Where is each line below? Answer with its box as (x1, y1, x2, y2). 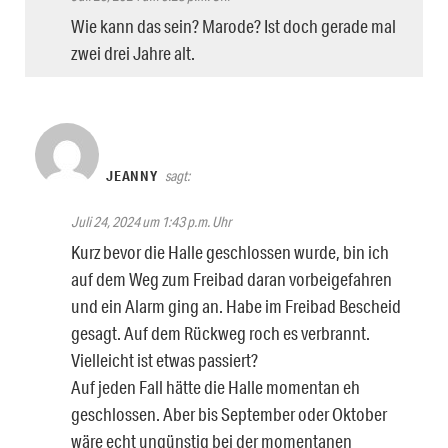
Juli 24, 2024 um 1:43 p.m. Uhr (71, 213, 231, 232)
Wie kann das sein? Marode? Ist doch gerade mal (71, 15, 396, 38)
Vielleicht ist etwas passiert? (71, 349, 258, 372)
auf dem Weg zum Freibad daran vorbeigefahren (71, 268, 392, 291)
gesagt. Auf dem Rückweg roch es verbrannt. (71, 322, 370, 345)
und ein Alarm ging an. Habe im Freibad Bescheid (71, 295, 401, 318)
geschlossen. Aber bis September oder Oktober (71, 403, 387, 426)
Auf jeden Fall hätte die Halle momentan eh (71, 376, 360, 399)
